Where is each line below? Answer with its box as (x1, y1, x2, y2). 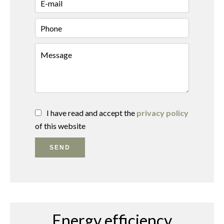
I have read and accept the (46, 108, 136, 117)
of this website (35, 121, 85, 130)
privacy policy (136, 108, 188, 117)
